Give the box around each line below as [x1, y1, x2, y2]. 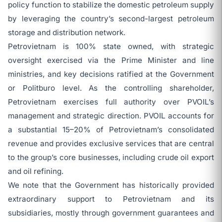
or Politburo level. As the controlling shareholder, [8, 83, 214, 93]
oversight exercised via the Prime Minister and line [8, 55, 214, 65]
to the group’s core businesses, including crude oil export [8, 153, 214, 162]
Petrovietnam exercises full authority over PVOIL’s [8, 97, 214, 107]
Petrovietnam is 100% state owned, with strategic [8, 42, 214, 51]
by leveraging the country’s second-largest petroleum [8, 14, 214, 23]
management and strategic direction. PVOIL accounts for [8, 111, 214, 120]
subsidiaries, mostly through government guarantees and [8, 208, 214, 218]
